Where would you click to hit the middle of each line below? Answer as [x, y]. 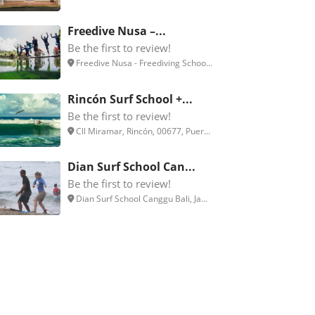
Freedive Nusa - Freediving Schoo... [143, 63]
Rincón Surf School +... [130, 99]
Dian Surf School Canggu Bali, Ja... [141, 199]
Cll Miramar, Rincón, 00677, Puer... [142, 131]
